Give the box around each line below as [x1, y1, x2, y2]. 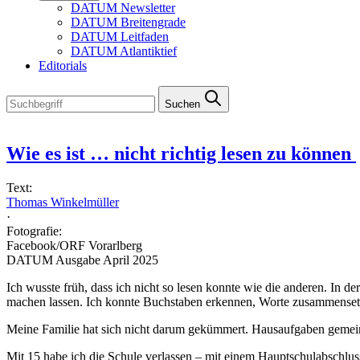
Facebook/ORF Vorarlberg [6, 238, 142, 252]
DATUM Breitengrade [71, 15, 186, 29]
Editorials [39, 59, 87, 72]
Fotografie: [6, 223, 62, 238]
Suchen [165, 98, 200, 110]
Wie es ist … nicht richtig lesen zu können [6, 142, 356, 164]
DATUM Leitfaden [71, 30, 169, 43]
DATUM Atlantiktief [71, 44, 177, 58]
